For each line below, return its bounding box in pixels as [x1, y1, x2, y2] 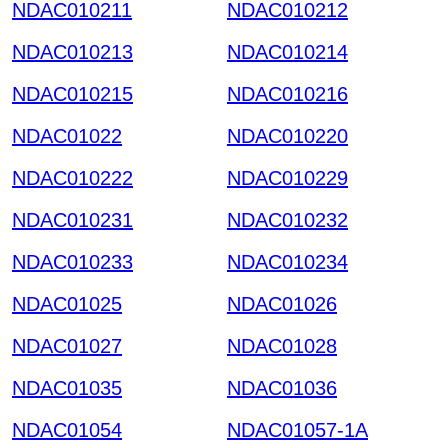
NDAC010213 [12, 40, 133, 63]
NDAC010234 [227, 250, 348, 273]
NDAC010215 [12, 82, 133, 105]
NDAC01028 [227, 334, 337, 357]
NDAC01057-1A [227, 418, 368, 441]
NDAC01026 [227, 292, 337, 315]
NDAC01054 [12, 418, 122, 441]
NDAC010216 [227, 82, 348, 105]
